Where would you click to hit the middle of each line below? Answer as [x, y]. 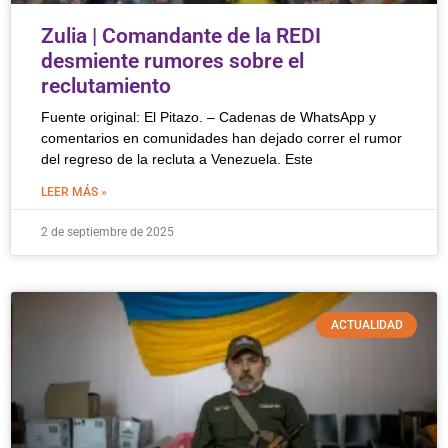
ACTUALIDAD [366, 325]
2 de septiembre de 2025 [107, 232]
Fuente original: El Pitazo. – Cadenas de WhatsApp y [208, 117]
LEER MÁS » [74, 192]
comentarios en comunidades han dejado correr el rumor [221, 138]
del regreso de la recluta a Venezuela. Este [177, 159]
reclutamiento [106, 86]
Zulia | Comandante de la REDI [181, 36]
